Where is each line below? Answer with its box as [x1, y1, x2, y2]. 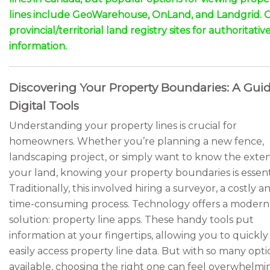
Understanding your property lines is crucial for [9, 120, 237, 131]
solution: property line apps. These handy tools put [9, 214, 254, 225]
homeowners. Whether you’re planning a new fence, [9, 136, 264, 147]
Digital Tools [9, 99, 79, 113]
